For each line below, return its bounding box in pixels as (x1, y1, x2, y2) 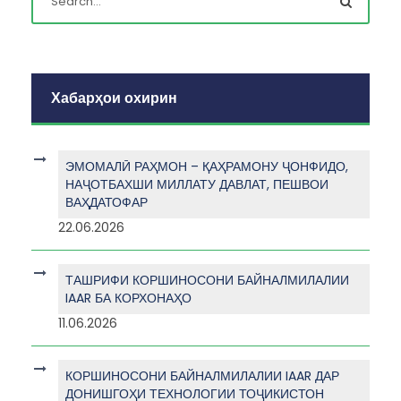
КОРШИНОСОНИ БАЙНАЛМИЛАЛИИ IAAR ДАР (65, 367, 339, 386)
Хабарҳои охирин (51, 88, 177, 109)
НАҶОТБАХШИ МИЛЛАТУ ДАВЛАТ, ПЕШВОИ (65, 175, 328, 194)
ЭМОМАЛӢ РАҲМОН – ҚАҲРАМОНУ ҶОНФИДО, (65, 158, 348, 176)
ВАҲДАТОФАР (65, 193, 148, 212)
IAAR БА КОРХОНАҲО (65, 289, 192, 308)
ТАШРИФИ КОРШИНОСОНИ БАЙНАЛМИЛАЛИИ (65, 271, 349, 290)
